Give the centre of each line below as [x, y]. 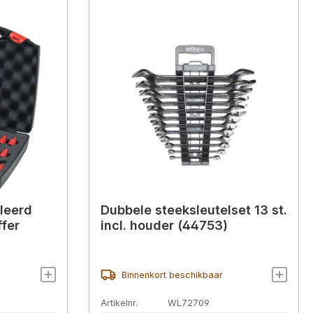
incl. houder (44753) [164, 225]
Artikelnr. [119, 303]
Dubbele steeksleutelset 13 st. [194, 210]
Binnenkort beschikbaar [172, 275]
